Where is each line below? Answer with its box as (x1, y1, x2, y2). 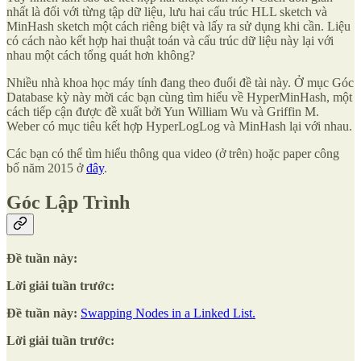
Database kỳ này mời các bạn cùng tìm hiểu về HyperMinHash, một (6, 90, 352, 105)
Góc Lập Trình (6, 192, 130, 214)
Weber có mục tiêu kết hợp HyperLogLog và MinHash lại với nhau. (6, 119, 352, 134)
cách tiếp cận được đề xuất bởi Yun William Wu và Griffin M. (6, 105, 319, 119)
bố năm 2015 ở (6, 161, 86, 176)
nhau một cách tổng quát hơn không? (6, 48, 198, 63)
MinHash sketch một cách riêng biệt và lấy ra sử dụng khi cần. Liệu (6, 19, 351, 34)
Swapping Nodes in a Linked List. (81, 306, 255, 321)
